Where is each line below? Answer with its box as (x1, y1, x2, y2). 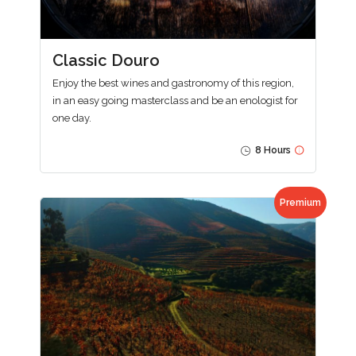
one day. (52, 111, 91, 124)
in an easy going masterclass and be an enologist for (52, 94, 298, 106)
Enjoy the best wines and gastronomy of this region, (52, 76, 294, 89)
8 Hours (253, 144, 291, 156)
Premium (280, 196, 321, 208)
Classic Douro (52, 50, 160, 70)
